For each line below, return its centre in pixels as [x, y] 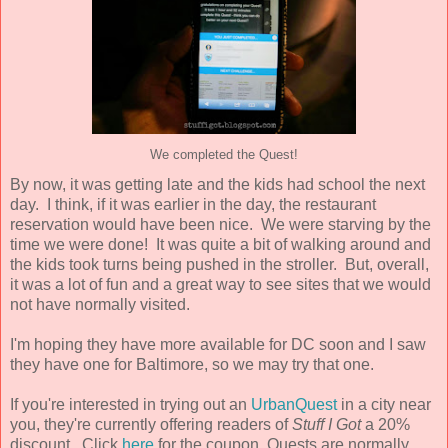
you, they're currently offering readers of [151, 424]
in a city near [384, 404]
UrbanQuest [294, 404]
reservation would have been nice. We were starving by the [220, 224]
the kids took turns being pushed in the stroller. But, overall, [219, 264]
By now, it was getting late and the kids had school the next [217, 184]
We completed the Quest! [224, 154]
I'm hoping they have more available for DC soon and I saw [218, 344]
